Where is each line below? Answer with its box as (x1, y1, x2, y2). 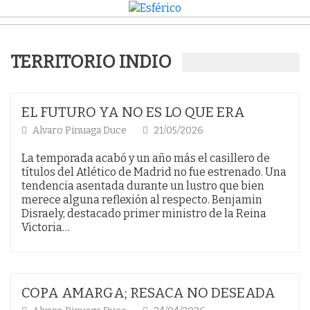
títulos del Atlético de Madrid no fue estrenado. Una (21, 165, 286, 179)
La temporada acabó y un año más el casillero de (21, 151, 270, 165)
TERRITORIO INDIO (10, 51, 172, 73)
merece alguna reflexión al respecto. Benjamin (21, 192, 262, 206)
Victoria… (21, 220, 70, 234)
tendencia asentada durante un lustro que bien (21, 179, 264, 192)
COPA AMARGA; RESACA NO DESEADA (21, 284, 275, 301)
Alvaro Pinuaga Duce (33, 124, 129, 136)
